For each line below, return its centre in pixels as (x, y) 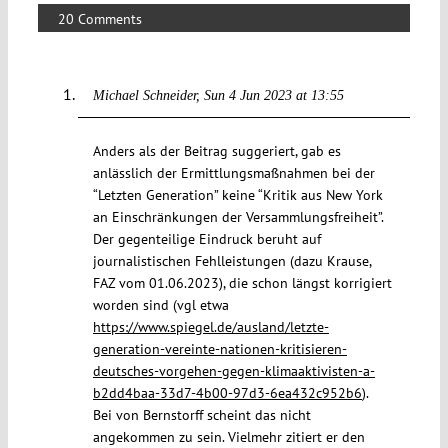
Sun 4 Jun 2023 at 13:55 (273, 95)
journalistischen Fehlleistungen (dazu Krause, (231, 260)
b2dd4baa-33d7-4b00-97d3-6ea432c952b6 (227, 392)
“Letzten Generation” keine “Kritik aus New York (237, 194)
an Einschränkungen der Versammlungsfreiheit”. (237, 216)
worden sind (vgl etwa (160, 304)
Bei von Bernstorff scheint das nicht (201, 414)
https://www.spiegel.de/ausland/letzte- (210, 326)
